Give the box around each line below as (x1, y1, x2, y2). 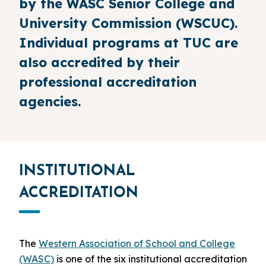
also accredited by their (19, 54, 180, 71)
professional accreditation (19, 74, 197, 91)
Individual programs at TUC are (19, 34, 238, 52)
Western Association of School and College (39, 237, 235, 250)
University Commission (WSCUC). (19, 15, 237, 32)
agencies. (19, 93, 81, 110)
